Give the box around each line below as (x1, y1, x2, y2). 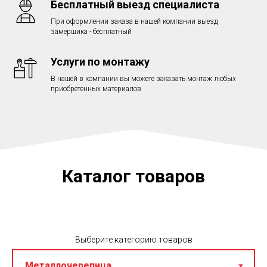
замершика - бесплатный (51, 27, 132, 36)
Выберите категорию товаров (74, 235, 193, 244)
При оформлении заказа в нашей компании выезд (51, 17, 218, 26)
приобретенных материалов (51, 85, 141, 93)
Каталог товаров (62, 166, 205, 187)
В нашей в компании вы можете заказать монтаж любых (51, 74, 236, 83)
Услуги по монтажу (51, 55, 150, 68)
